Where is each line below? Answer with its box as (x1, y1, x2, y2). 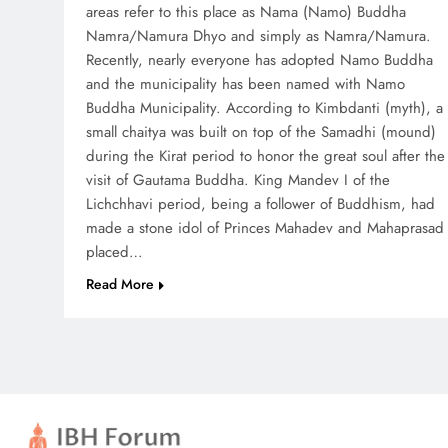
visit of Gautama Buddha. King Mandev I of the (86, 169, 390, 192)
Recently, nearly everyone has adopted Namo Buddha (86, 49, 433, 72)
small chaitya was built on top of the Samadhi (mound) (86, 121, 436, 144)
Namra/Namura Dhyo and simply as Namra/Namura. (86, 25, 431, 48)
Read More (86, 274, 154, 295)
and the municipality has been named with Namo (86, 73, 405, 96)
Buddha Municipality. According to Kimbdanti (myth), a (86, 97, 443, 120)
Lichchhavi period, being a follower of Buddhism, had (86, 193, 435, 216)
